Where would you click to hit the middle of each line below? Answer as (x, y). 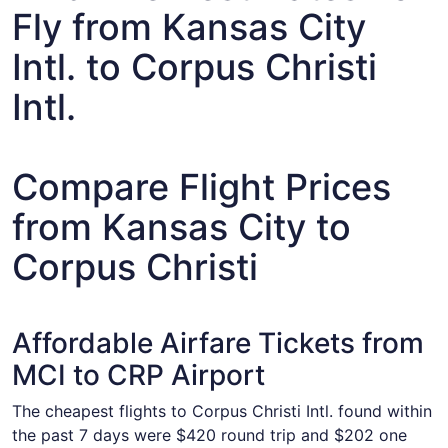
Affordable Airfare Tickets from (218, 343)
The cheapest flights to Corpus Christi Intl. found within (222, 411)
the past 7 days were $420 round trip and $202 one (209, 435)
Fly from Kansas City (189, 27)
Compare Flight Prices (201, 187)
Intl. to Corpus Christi (194, 67)
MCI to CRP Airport (138, 375)
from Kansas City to (181, 227)
